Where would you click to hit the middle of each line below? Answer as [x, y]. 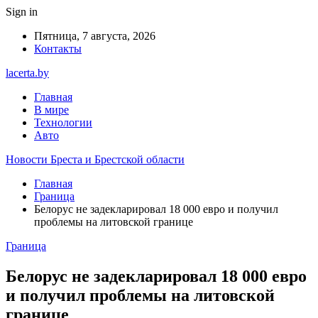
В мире [51, 110]
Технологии [63, 122]
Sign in [22, 12]
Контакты [58, 49]
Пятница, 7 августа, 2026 [95, 36]
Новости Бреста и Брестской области [95, 159]
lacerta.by [27, 73]
